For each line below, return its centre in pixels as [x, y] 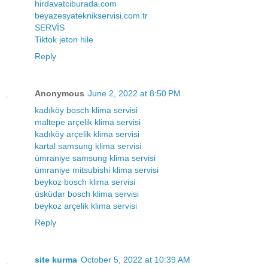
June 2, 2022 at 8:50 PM [134, 93]
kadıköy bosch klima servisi [86, 110]
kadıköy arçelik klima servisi [87, 134]
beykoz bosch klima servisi [85, 182]
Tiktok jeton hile [64, 39]
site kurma [56, 259]
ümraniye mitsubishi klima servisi [97, 170]
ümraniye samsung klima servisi [95, 158]
